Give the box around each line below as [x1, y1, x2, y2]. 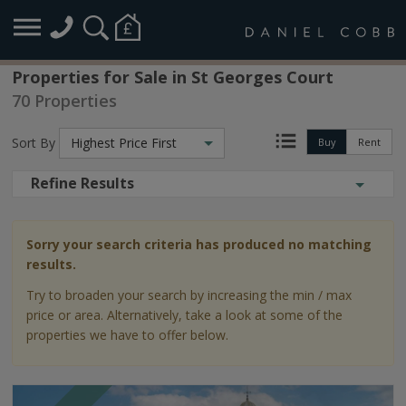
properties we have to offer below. [26, 326, 228, 343]
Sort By [12, 134, 55, 151]
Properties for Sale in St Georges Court [12, 66, 333, 88]
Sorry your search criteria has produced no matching [26, 236, 372, 253]
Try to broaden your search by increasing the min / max [26, 286, 352, 304]
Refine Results [31, 173, 134, 193]
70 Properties [12, 90, 117, 111]
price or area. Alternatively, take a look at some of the [26, 306, 343, 324]
